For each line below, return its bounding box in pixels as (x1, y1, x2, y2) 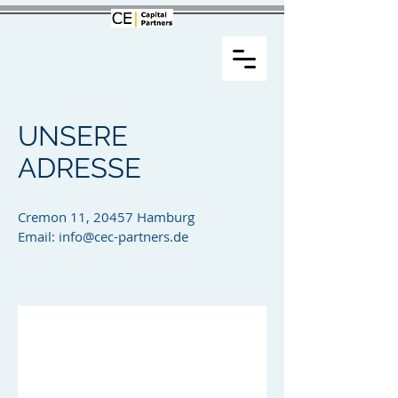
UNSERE (18, 120, 128, 152)
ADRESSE (18, 152, 141, 184)
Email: (18, 227, 59, 245)
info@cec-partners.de (59, 227, 188, 245)
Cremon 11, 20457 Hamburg (18, 208, 195, 226)
